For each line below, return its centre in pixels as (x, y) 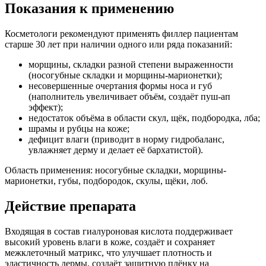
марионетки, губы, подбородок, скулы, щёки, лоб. (106, 181)
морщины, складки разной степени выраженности (131, 65)
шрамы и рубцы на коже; (79, 129)
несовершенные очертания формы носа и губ (120, 86)
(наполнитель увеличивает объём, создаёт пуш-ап (129, 97)
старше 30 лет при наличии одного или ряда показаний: (118, 45)
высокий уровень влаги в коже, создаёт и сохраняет (110, 242)
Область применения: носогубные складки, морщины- (115, 170)
